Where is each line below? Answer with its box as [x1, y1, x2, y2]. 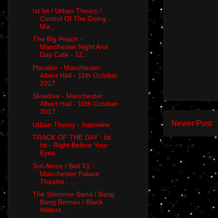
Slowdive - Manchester [32, 92, 103, 100]
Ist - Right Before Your [39, 141, 108, 149]
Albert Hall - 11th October [39, 71, 118, 79]
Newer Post [171, 119, 212, 127]
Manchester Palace [39, 169, 99, 178]
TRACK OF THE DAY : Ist [32, 133, 111, 142]
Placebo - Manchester [32, 63, 100, 72]
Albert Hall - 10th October [39, 100, 118, 108]
